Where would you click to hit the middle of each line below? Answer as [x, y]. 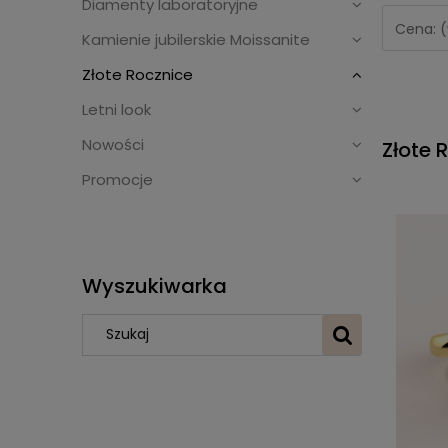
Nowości [113, 145]
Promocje [117, 180]
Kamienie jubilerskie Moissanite [196, 40]
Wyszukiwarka [154, 285]
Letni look [116, 110]
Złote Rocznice [137, 75]
